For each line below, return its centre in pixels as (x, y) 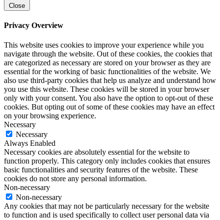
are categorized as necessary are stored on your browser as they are (107, 62)
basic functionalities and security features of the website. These (101, 169)
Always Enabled (30, 143)
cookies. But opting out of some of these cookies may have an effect (109, 107)
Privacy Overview (34, 26)
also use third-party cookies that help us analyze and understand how (110, 80)
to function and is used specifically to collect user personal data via (107, 215)
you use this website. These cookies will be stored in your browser (107, 89)
